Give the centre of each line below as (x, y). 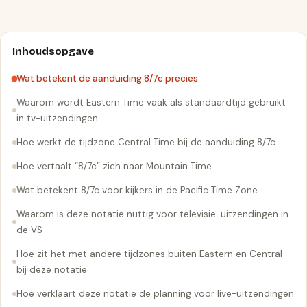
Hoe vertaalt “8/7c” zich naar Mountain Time (114, 166)
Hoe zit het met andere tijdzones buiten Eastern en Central (149, 254)
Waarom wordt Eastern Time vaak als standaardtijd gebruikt (151, 102)
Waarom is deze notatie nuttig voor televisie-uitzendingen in (152, 214)
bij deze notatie (52, 270)
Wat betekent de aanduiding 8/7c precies (107, 78)
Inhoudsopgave (53, 51)
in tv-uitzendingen (57, 118)
